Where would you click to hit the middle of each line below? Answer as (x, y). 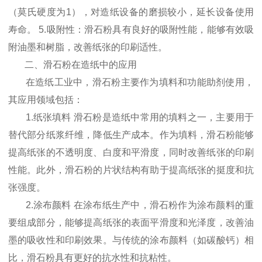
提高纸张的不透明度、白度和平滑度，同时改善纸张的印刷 (131, 153)
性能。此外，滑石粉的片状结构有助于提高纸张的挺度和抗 (131, 170)
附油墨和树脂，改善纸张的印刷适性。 (88, 47)
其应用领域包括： (46, 100)
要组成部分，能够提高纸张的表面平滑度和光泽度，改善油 (131, 223)
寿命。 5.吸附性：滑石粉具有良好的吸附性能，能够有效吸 (131, 30)
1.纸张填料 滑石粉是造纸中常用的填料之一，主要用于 (131, 118)
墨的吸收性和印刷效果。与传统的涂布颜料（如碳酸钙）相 (131, 240)
